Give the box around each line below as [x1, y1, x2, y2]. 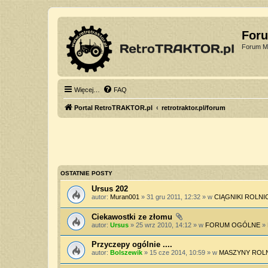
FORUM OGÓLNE [205, 221, 260, 229]
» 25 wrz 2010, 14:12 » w [129, 221, 205, 229]
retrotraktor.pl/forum [162, 104, 226, 111]
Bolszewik [110, 249, 142, 257]
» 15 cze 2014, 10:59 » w [142, 249, 219, 257]
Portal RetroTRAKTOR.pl [74, 104, 153, 111]
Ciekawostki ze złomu [92, 212, 172, 221]
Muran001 [110, 193, 139, 200]
